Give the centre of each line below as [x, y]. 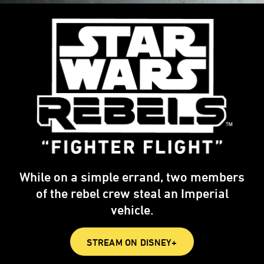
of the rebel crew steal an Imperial [132, 194]
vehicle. [132, 210]
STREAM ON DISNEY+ [132, 242]
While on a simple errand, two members [132, 177]
